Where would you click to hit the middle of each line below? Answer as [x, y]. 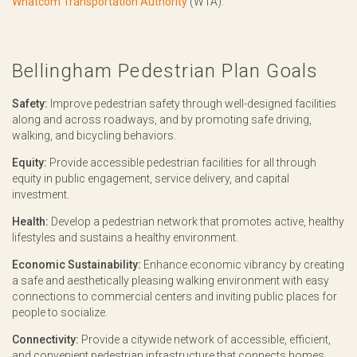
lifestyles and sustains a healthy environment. [125, 237]
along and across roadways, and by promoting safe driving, [162, 120]
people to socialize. [60, 312]
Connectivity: [45, 339]
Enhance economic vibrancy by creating [243, 265]
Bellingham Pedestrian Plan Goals [165, 71]
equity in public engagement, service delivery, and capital [151, 178]
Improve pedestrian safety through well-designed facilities [192, 104]
